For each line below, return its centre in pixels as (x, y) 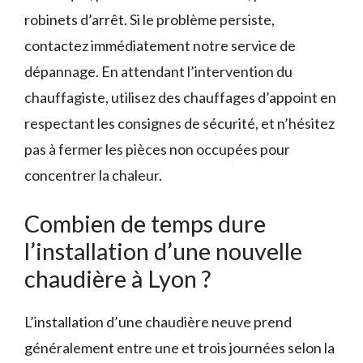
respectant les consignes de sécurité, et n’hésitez (179, 124)
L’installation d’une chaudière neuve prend (158, 322)
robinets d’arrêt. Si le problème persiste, (149, 20)
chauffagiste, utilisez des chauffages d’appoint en (180, 98)
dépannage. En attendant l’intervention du (158, 72)
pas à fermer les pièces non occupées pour (157, 149)
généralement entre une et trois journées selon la (179, 348)
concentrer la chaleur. (93, 175)
